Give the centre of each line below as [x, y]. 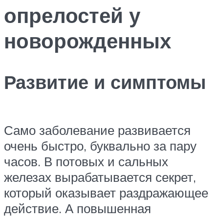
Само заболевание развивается [97, 130]
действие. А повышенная [77, 208]
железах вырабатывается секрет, [100, 177]
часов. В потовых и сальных [86, 161]
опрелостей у [72, 15]
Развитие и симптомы [105, 82]
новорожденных [88, 40]
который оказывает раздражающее [106, 192]
